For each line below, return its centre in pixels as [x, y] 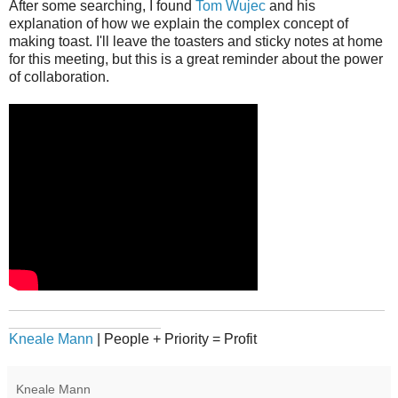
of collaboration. [59, 76]
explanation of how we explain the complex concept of [179, 23]
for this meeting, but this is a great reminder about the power [196, 59]
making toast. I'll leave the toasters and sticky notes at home [196, 41]
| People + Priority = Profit [175, 338]
